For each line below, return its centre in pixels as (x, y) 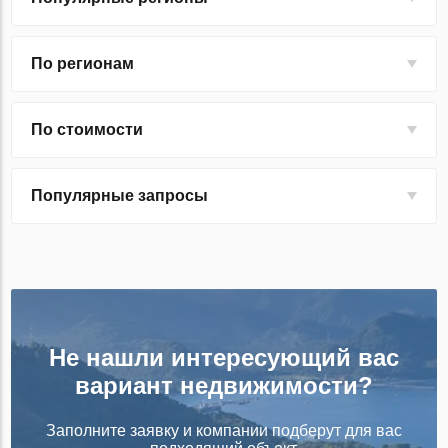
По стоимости (87, 130)
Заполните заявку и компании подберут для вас (224, 431)
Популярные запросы (120, 196)
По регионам (83, 64)
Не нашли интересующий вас (224, 358)
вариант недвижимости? (224, 386)
